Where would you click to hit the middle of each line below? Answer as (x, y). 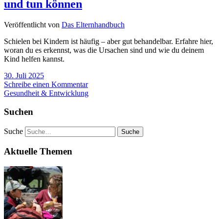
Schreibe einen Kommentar (46, 84)
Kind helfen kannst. (34, 59)
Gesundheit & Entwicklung (46, 93)
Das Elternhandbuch (93, 24)
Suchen (19, 112)
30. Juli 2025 (24, 75)
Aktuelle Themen (38, 151)
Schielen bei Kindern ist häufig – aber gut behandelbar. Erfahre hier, (109, 41)
